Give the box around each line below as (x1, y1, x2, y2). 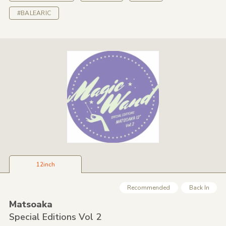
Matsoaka (9, 198, 52, 211)
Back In (189, 184, 209, 192)
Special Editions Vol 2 (9, 211, 101, 223)
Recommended (127, 184, 171, 192)
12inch (36, 161, 55, 169)
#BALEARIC (17, 9, 51, 18)
